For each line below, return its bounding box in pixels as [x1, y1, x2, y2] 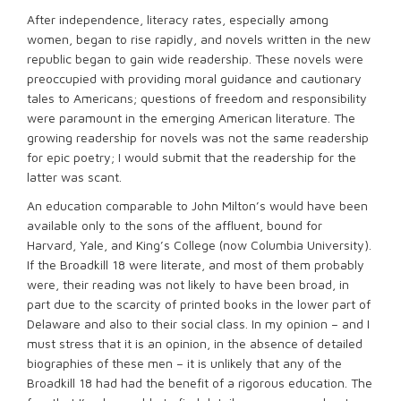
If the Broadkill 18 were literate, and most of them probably [27, 257, 364, 272]
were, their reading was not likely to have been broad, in [27, 277, 349, 292]
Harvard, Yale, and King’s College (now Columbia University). [27, 237, 371, 252]
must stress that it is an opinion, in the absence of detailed [27, 336, 363, 351]
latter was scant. [27, 169, 122, 184]
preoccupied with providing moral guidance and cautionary [27, 71, 362, 86]
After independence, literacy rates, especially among [27, 12, 328, 27]
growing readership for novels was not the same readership [27, 130, 369, 145]
